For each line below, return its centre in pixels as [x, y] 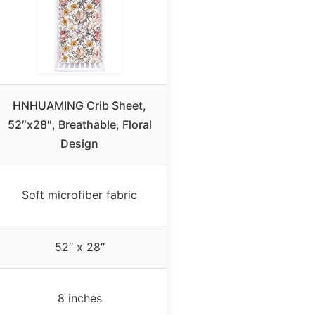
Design [79, 143]
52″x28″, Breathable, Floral [79, 124]
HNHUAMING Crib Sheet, [79, 105]
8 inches [79, 298]
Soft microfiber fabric [79, 194]
